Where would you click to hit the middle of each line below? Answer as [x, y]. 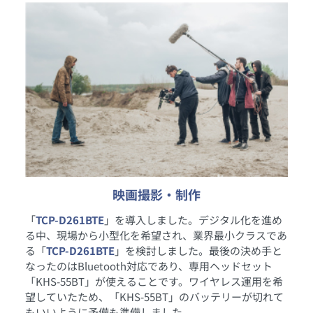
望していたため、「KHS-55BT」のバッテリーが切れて [154, 297]
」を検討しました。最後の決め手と [198, 250]
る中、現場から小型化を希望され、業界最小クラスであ [156, 235]
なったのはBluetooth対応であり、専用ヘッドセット [149, 266]
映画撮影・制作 [156, 194]
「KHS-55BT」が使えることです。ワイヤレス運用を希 [154, 281]
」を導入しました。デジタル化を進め [193, 220]
